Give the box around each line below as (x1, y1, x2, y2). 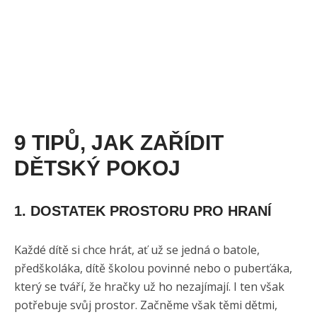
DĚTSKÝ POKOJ (14, 156, 180, 180)
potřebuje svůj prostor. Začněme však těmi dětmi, (14, 296, 277, 313)
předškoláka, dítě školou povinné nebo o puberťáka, (14, 260, 292, 276)
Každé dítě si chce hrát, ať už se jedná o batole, (14, 241, 260, 258)
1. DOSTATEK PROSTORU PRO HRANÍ (14, 202, 272, 219)
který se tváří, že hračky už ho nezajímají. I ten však (14, 278, 284, 294)
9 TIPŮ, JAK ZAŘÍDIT (14, 130, 224, 154)
